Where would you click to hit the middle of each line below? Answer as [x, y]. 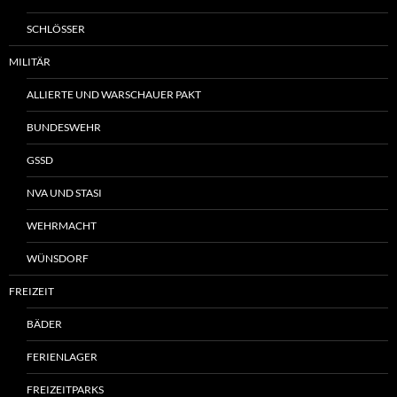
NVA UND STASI [64, 192]
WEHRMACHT [62, 225]
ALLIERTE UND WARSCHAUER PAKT [114, 94]
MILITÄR [30, 61]
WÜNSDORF [58, 258]
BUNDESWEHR [64, 127]
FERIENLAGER [62, 356]
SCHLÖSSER [56, 28]
